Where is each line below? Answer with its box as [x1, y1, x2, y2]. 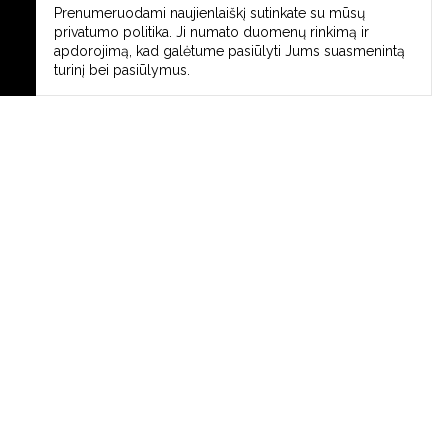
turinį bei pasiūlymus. [54, 62, 190, 78]
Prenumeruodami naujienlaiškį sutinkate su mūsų [54, 5, 365, 21]
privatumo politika [54, 24, 169, 40]
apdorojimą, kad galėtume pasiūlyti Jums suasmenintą [54, 43, 405, 59]
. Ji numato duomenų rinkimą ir [169, 24, 369, 40]
